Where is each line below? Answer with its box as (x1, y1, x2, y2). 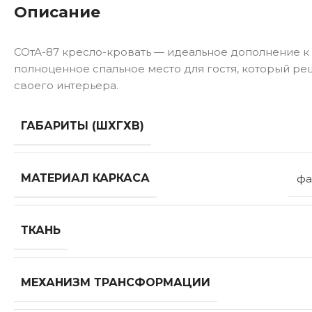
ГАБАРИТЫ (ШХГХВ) (21, 119, 144, 133)
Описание (14, 3, 100, 22)
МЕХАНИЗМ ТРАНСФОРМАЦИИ (21, 276, 210, 290)
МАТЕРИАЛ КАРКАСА (21, 171, 150, 185)
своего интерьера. (14, 79, 118, 93)
